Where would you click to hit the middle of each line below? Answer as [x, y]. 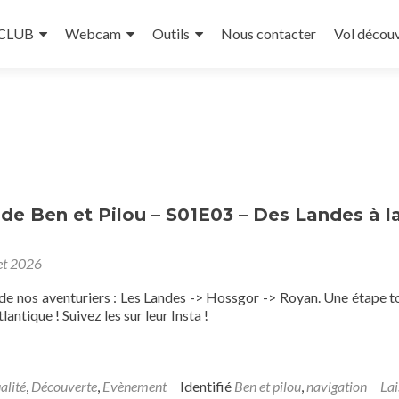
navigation [337, 386]
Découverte [64, 386]
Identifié [207, 386]
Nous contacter [269, 33]
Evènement [134, 386]
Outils [171, 33]
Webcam [93, 33]
